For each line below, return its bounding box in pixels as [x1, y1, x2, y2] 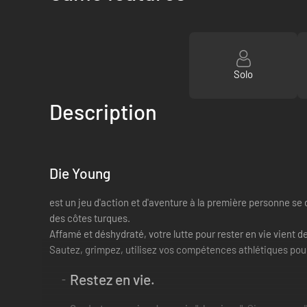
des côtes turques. [49, 212, 130, 224]
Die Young [49, 164, 110, 182]
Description [49, 99, 157, 124]
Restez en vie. [70, 271, 155, 288]
